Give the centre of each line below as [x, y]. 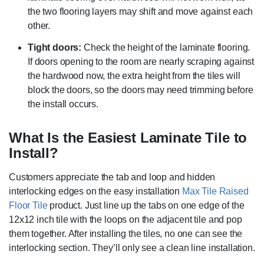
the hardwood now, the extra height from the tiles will [134, 76]
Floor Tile [28, 206]
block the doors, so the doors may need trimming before [141, 90]
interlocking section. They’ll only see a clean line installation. [132, 248]
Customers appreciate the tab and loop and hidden [112, 177]
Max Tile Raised [215, 192]
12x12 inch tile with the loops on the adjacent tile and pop [126, 220]
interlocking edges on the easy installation [95, 192]
